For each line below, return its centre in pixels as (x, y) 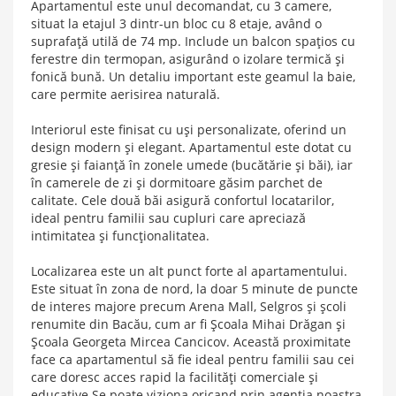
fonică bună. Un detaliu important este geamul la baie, (193, 76)
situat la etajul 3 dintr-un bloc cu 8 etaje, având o (176, 23)
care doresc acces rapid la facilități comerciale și (175, 377)
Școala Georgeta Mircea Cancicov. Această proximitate (191, 341)
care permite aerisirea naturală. (126, 94)
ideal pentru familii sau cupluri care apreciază (168, 217)
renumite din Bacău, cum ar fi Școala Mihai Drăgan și (188, 324)
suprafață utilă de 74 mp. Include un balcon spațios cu (193, 41)
